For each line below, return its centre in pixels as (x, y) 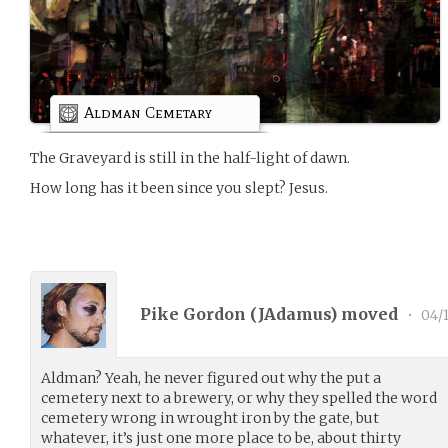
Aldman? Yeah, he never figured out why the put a (211, 378)
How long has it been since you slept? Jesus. (179, 187)
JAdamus (294, 313)
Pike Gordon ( (199, 313)
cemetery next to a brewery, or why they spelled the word (239, 398)
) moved (366, 313)
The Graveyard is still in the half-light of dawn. (190, 157)
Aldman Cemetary (148, 112)
